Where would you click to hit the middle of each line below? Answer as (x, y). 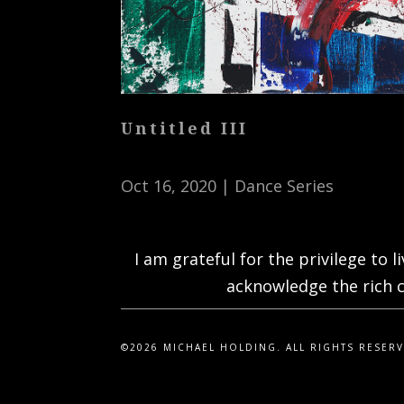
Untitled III (185, 129)
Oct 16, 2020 (169, 186)
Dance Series (285, 186)
